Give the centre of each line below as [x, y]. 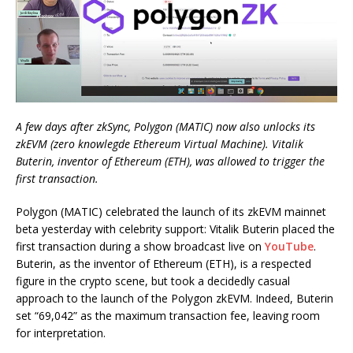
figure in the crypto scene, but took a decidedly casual [153, 281]
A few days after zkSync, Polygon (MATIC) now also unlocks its [165, 127]
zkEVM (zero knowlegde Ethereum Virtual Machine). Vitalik [160, 144]
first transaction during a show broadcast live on [140, 247]
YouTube [289, 247]
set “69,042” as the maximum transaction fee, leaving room [168, 316]
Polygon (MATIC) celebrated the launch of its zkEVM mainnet [171, 212]
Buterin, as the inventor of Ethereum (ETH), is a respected [163, 264]
